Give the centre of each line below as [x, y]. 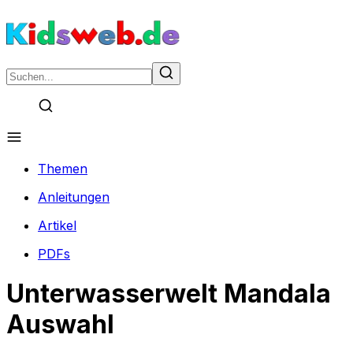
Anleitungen [74, 197]
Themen [63, 169]
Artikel [57, 225]
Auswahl [60, 325]
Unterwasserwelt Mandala [169, 294]
